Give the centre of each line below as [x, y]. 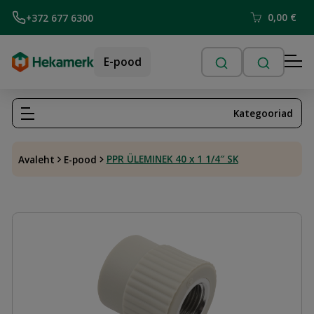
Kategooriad [264, 113]
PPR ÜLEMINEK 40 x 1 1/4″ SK [172, 159]
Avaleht [36, 159]
